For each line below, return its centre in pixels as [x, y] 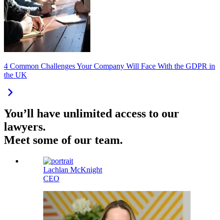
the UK [15, 75]
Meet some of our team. [63, 140]
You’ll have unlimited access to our [92, 114]
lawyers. [25, 127]
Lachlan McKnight [73, 170]
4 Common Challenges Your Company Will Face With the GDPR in [110, 66]
